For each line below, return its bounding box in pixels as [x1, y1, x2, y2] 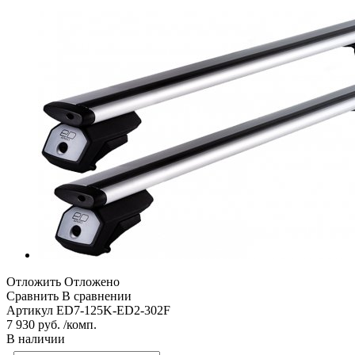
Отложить [6, 274, 61, 288]
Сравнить [6, 288, 59, 303]
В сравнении [62, 288, 132, 303]
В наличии [6, 331, 65, 345]
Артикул [6, 303, 53, 317]
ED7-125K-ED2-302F [56, 303, 170, 317]
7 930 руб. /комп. [6, 317, 97, 331]
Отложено [64, 274, 120, 288]
